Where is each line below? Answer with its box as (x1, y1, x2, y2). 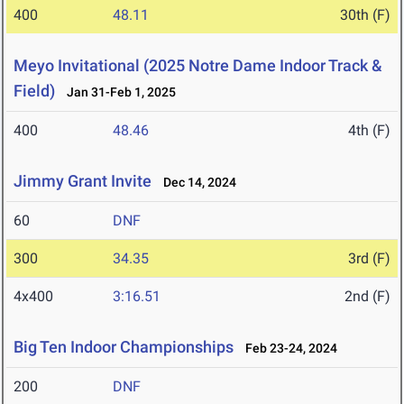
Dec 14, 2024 (155, 175, 236, 190)
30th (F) (340, 6, 390, 24)
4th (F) (348, 122, 390, 140)
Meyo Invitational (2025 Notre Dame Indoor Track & (14, 56, 382, 76)
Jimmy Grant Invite (14, 171, 151, 191)
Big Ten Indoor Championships (14, 337, 234, 357)
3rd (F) (348, 250, 390, 268)
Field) (14, 81, 55, 101)
